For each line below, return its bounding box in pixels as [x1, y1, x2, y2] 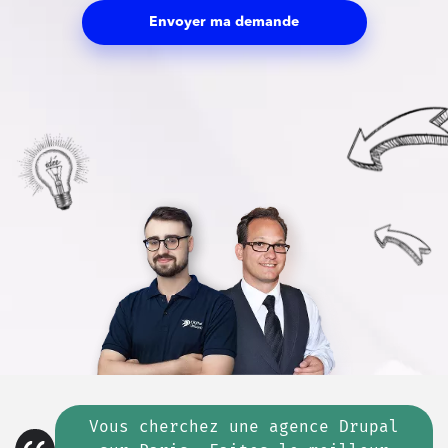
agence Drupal [258, 416, 399, 436]
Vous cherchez [88, 416, 219, 436]
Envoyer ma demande [149, 15, 299, 30]
